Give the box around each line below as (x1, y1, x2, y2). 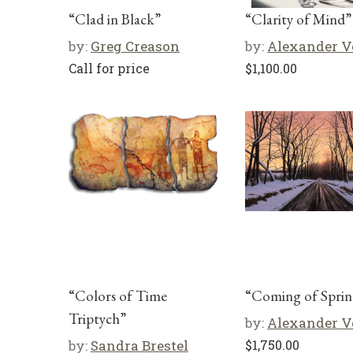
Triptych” (69, 308, 126, 329)
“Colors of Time (69, 285, 167, 306)
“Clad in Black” (69, 9, 161, 29)
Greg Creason (91, 36, 180, 55)
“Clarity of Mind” (245, 9, 351, 29)
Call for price (69, 59, 150, 76)
